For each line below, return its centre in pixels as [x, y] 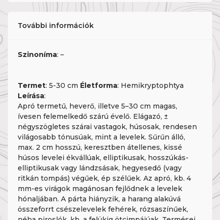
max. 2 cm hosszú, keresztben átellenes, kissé [100, 148]
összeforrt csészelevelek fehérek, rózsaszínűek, [103, 209]
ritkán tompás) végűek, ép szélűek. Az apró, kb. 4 [104, 179]
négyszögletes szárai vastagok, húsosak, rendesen [107, 127]
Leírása [31, 96]
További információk [56, 26]
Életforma [99, 86]
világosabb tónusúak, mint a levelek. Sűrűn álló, [101, 137]
